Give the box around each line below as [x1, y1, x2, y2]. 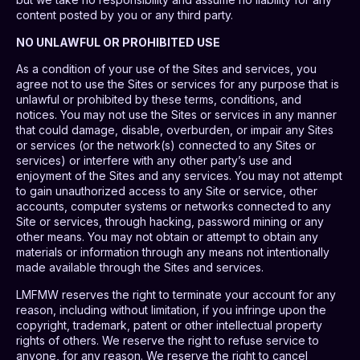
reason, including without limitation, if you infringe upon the [16, 302, 326, 317]
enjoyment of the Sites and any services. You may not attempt [16, 169, 342, 183]
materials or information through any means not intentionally [16, 245, 329, 260]
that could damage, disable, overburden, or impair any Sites [16, 123, 333, 137]
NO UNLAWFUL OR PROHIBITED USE [16, 35, 220, 49]
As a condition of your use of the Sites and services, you [16, 62, 317, 76]
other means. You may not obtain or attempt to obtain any [16, 230, 318, 244]
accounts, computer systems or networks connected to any [16, 199, 331, 214]
